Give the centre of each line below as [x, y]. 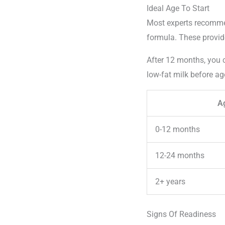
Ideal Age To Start [178, 9]
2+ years [170, 182]
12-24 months [180, 156]
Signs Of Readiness [181, 214]
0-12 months [178, 130]
